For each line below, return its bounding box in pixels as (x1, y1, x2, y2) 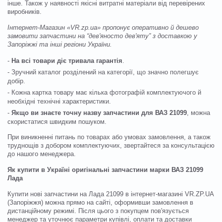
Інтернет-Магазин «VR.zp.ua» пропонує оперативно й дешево (7, 24, 199, 31)
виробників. (7, 8, 42, 15)
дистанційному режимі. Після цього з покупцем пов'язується (7, 207, 189, 215)
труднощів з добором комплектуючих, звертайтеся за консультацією (7, 142, 215, 149)
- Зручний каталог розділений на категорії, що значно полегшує (7, 68, 199, 76)
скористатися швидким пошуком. (7, 118, 107, 125)
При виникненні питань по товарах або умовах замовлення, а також (7, 133, 211, 141)
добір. (7, 77, 25, 85)
